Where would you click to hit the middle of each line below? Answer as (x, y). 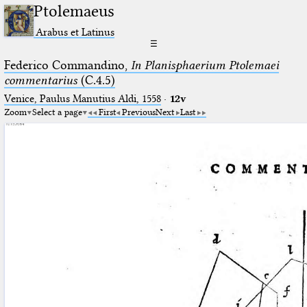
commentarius (40, 80)
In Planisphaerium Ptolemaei (205, 65)
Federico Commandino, (67, 65)
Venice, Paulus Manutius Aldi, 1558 (82, 98)
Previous (138, 111)
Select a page (57, 111)
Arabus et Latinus (75, 32)
